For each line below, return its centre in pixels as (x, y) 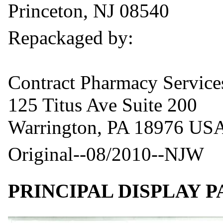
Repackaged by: (71, 37)
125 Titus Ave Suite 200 (103, 105)
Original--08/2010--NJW (106, 154)
